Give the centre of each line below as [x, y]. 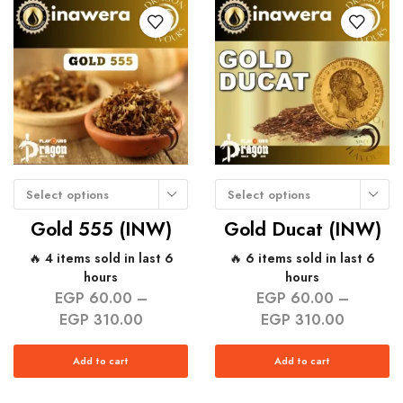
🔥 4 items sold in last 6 [101, 259]
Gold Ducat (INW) [302, 230]
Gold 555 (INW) [101, 230]
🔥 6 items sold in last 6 [302, 259]
